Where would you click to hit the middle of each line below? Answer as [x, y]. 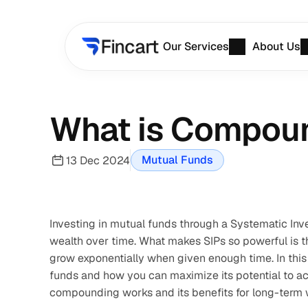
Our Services [196, 46]
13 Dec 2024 [98, 160]
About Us [277, 46]
